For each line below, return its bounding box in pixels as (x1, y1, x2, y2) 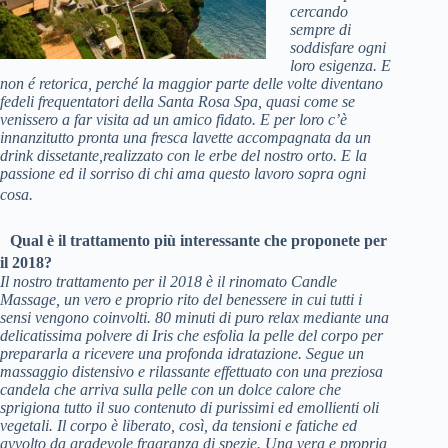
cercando (290, 3, 348, 20)
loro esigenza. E (290, 57, 391, 74)
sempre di (290, 21, 351, 38)
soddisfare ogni (290, 39, 386, 56)
